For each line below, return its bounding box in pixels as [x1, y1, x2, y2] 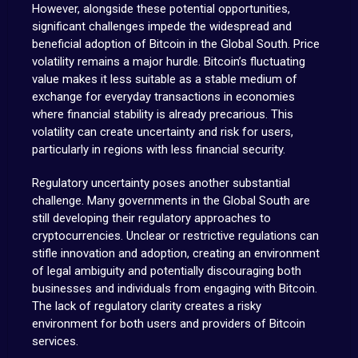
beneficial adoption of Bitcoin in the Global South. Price [31, 37, 320, 51]
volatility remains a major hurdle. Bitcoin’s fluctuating [31, 54, 305, 69]
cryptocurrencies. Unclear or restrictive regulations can [31, 229, 319, 243]
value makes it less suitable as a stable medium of [31, 72, 297, 86]
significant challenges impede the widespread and [31, 19, 292, 34]
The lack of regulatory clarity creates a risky [31, 299, 261, 313]
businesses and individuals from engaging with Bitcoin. [31, 281, 317, 296]
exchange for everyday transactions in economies [31, 89, 295, 104]
